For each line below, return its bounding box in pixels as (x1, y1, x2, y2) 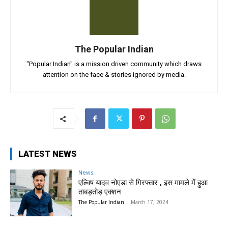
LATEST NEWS (18, 149, 77, 159)
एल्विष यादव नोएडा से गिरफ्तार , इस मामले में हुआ (78, 178, 208, 188)
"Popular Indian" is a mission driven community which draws (26, 60, 202, 68)
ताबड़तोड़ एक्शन (78, 187, 122, 197)
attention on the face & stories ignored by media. (42, 71, 186, 79)
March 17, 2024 (131, 198, 169, 206)
